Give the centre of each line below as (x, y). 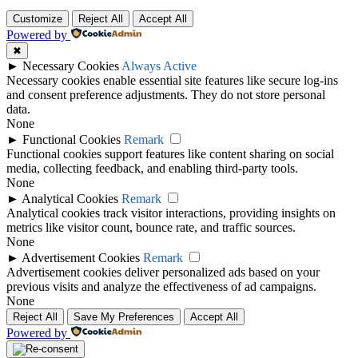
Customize (38, 19)
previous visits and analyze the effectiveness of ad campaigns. (161, 287)
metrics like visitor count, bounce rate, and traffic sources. (151, 228)
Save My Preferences (124, 317)
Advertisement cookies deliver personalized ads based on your (163, 272)
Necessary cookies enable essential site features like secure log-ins (172, 81)
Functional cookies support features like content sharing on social (170, 154)
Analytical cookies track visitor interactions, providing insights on (171, 213)
